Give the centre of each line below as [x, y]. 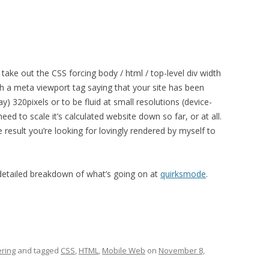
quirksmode [183, 174]
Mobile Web [124, 250]
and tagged [38, 250]
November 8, [182, 250]
